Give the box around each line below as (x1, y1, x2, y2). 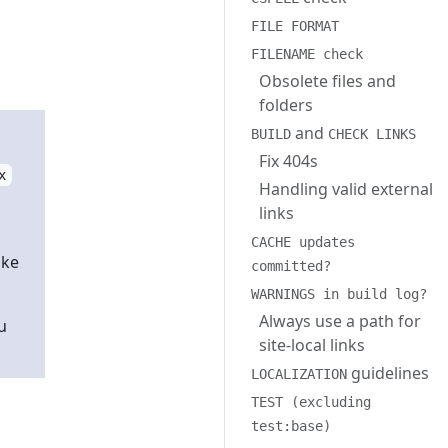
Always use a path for (259, 310, 421, 332)
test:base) (251, 418, 331, 434)
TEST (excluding (251, 394, 371, 410)
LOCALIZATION (251, 366, 347, 382)
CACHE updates (251, 234, 355, 250)
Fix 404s (259, 150, 318, 172)
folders (259, 94, 313, 116)
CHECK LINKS (328, 126, 416, 142)
